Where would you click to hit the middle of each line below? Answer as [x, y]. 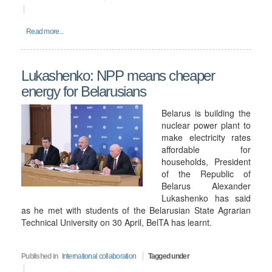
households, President [206, 161]
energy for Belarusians [84, 91]
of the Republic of [206, 174]
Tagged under [168, 256]
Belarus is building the [206, 113]
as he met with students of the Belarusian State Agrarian [136, 210]
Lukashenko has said [206, 198]
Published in [40, 256]
